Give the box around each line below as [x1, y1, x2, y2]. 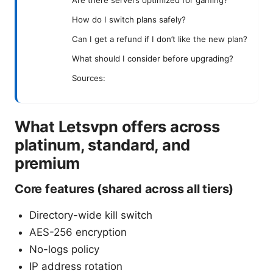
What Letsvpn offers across [15, 116, 220, 136]
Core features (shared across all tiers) [15, 181, 234, 196]
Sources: [72, 73, 105, 83]
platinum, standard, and [15, 135, 191, 154]
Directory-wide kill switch [29, 208, 152, 221]
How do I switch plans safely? [72, 14, 186, 24]
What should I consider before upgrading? [72, 53, 233, 63]
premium [15, 153, 80, 172]
